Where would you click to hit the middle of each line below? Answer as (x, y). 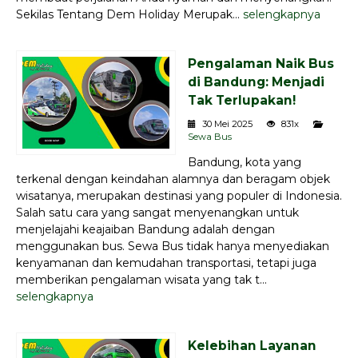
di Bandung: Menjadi (256, 82)
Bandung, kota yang (245, 162)
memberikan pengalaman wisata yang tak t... (141, 279)
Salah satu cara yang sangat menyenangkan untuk (157, 212)
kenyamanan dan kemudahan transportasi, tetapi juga (166, 263)
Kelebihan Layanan (252, 345)
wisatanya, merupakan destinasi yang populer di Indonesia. (179, 195)
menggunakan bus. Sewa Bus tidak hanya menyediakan (173, 246)
